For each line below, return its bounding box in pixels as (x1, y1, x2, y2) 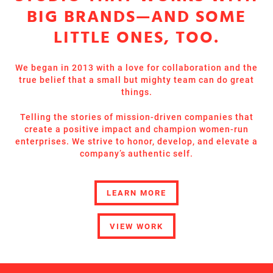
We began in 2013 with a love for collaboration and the (15, 63, 258, 73)
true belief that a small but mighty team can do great (19, 75, 254, 85)
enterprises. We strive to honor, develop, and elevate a (15, 136, 258, 146)
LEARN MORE (107, 188, 166, 198)
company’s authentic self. (80, 149, 193, 158)
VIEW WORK (110, 221, 163, 231)
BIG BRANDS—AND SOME (27, 4, 246, 31)
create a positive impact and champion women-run (24, 124, 249, 134)
